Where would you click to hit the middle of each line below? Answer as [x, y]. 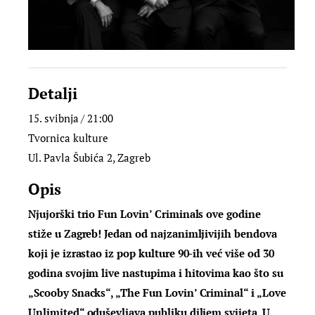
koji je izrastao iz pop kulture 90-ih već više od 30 [151, 253]
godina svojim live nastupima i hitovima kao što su [156, 273]
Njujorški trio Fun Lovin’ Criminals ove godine [144, 214]
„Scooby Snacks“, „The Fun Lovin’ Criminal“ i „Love [157, 293]
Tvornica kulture [69, 138]
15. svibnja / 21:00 [71, 118]
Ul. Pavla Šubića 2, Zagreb [89, 158]
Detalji [53, 94]
